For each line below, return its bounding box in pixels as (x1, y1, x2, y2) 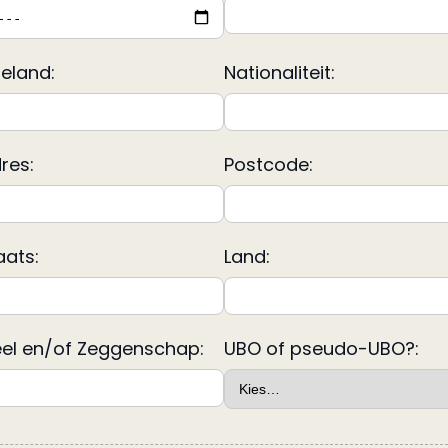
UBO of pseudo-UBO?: (224, 336, 419, 362)
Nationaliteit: (224, 60, 335, 86)
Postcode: (224, 152, 313, 178)
